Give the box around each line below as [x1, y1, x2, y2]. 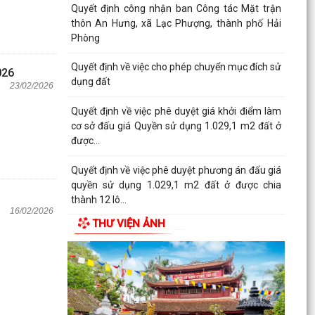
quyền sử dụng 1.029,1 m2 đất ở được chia [70, 179, 281, 191]
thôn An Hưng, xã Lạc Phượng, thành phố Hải [70, 17, 281, 29]
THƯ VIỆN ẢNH [91, 217, 165, 231]
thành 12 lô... [70, 193, 127, 205]
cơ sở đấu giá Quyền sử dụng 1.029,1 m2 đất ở [70, 120, 281, 131]
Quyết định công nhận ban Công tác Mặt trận [70, 2, 281, 14]
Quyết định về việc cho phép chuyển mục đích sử [70, 61, 281, 73]
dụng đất [70, 76, 110, 88]
